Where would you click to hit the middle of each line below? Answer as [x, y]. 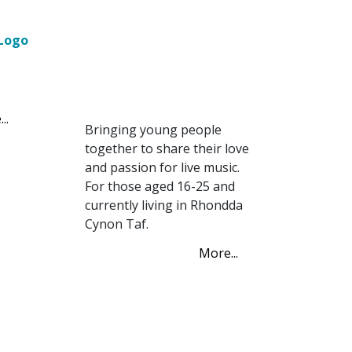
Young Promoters [150, 74]
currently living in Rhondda [163, 205]
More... [218, 253]
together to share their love [167, 149]
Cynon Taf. [116, 224]
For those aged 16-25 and [159, 187]
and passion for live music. [162, 168]
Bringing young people [153, 130]
